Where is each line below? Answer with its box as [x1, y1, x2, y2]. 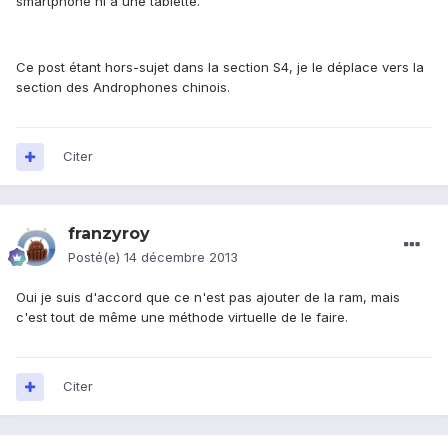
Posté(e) [68, 249, 124, 266]
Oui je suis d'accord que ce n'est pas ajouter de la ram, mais [16, 289, 400, 306]
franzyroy [68, 224, 150, 244]
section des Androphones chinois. [16, 79, 230, 96]
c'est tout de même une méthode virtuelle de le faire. [16, 309, 348, 326]
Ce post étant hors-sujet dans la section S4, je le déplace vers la [16, 59, 424, 76]
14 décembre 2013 [124, 249, 238, 266]
